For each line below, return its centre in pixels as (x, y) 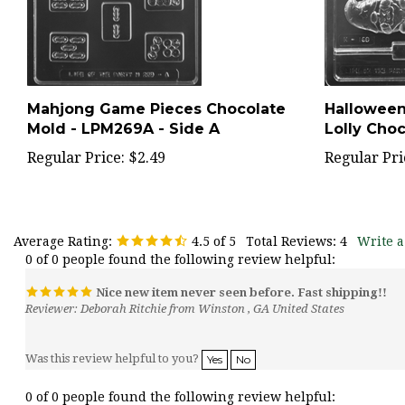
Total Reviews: (293, 222)
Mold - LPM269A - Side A (123, 110)
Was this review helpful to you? (113, 340)
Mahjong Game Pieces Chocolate (156, 90)
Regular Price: (76, 139)
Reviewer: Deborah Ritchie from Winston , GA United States (185, 290)
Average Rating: (63, 222)
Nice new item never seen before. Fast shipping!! (240, 273)
